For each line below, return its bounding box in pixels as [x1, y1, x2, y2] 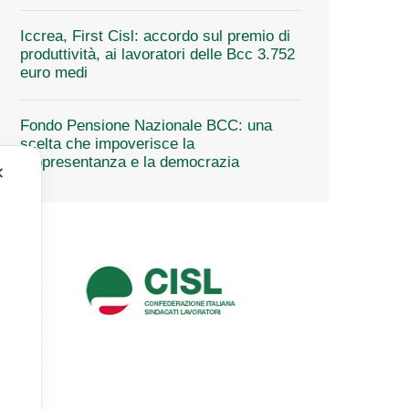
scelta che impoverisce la [20, 134, 194, 152]
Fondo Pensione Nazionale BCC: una [20, 116, 272, 134]
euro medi [20, 63, 88, 81]
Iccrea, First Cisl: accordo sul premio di [20, 26, 290, 45]
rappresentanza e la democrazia [20, 152, 239, 171]
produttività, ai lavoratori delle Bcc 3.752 [20, 45, 295, 63]
